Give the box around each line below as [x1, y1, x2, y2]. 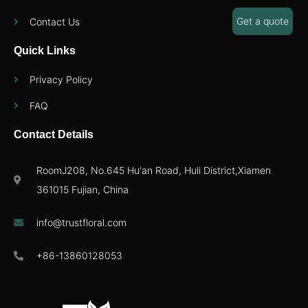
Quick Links [14, 45, 76, 57]
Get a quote [236, 14, 289, 27]
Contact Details [14, 129, 93, 141]
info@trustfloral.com [36, 217, 126, 229]
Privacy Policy [29, 74, 93, 86]
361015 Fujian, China [36, 184, 129, 196]
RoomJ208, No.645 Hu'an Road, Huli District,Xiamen [36, 164, 271, 177]
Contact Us [29, 16, 80, 28]
